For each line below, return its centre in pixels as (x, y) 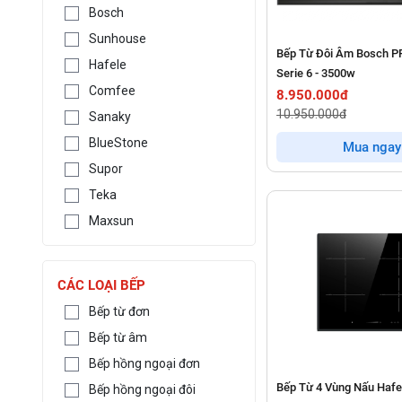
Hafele (108, 64)
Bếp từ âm (118, 337)
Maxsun (112, 220)
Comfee (113, 90)
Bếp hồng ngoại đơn (145, 363)
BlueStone (119, 142)
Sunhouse (118, 38)
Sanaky (110, 116)
